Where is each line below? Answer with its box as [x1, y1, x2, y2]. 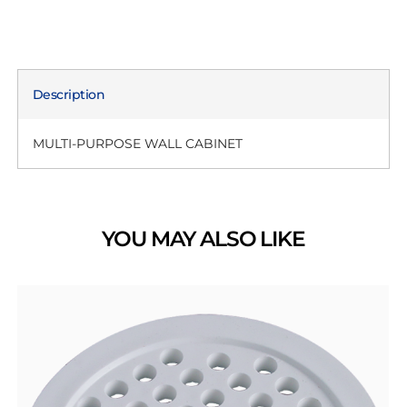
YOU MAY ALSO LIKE [102, 224, 305, 252]
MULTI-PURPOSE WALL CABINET [32, 134, 243, 152]
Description [32, 85, 105, 103]
